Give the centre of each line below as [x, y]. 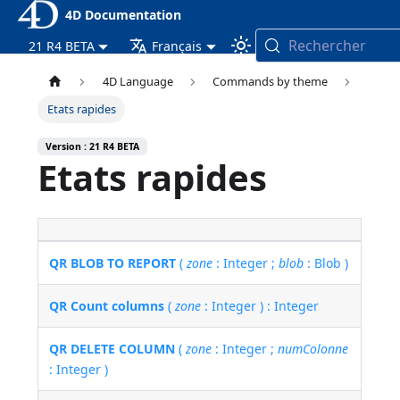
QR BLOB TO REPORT [113, 263]
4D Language [137, 82]
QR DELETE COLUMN [112, 349]
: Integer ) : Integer [260, 306]
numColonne [313, 349]
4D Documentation [123, 14]
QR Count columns [107, 306]
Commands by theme [271, 82]
